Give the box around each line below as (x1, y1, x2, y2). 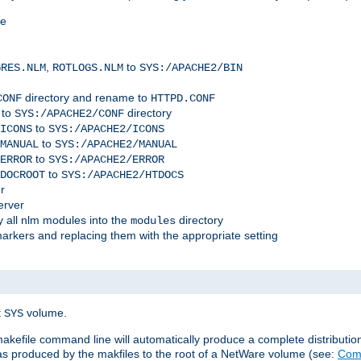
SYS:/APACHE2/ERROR (48, 153, 164, 167)
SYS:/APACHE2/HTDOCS (61, 168, 184, 182)
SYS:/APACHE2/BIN (139, 61, 243, 75)
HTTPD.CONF (151, 92, 215, 106)
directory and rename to (22, 91, 151, 105)
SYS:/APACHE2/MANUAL (55, 138, 177, 151)
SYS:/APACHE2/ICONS (48, 122, 164, 136)
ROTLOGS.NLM (52, 61, 123, 75)
